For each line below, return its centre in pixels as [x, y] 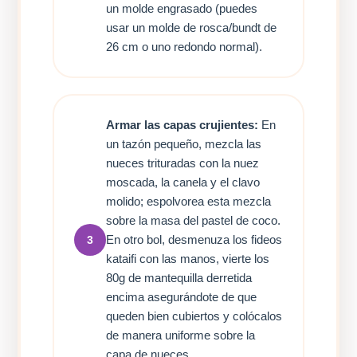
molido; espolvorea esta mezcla [189, 202]
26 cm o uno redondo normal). [184, 47]
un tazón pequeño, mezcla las [184, 144]
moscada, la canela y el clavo [183, 182]
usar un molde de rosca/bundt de [192, 28]
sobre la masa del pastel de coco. [194, 221]
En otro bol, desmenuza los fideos [194, 240]
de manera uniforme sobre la [181, 335]
